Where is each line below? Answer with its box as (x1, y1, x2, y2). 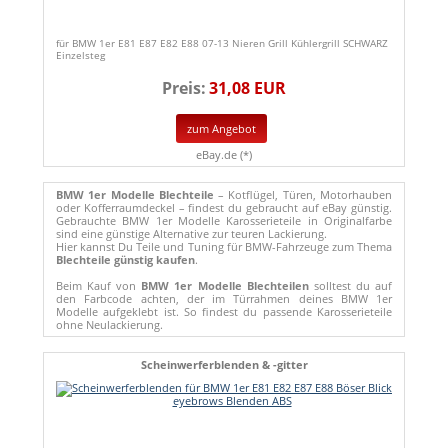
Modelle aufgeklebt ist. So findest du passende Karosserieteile (56, 303, 392, 319)
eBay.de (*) (196, 146, 252, 162)
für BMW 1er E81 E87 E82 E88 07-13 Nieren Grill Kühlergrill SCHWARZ (56, 35, 388, 50)
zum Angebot (187, 120, 256, 136)
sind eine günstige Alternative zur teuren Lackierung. (56, 225, 327, 241)
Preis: (162, 76, 206, 99)
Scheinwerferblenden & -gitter (140, 356, 308, 372)
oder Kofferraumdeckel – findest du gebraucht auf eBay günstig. (56, 199, 392, 215)
